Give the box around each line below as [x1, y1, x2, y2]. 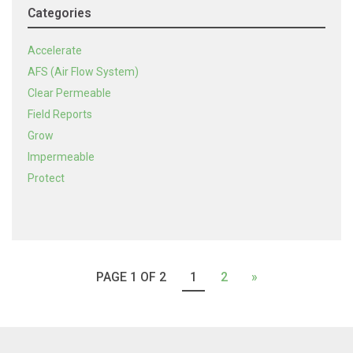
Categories [28, 6, 91, 20]
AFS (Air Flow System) [28, 65, 139, 78]
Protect [28, 172, 65, 184]
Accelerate [28, 44, 82, 57]
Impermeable [28, 150, 95, 163]
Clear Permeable [28, 87, 111, 99]
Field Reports [28, 108, 92, 121]
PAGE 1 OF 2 [95, 269, 166, 284]
